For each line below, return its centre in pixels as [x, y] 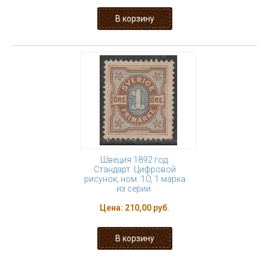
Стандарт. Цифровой [134, 169]
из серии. [134, 189]
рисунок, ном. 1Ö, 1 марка [134, 179]
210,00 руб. [147, 208]
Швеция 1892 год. [134, 160]
